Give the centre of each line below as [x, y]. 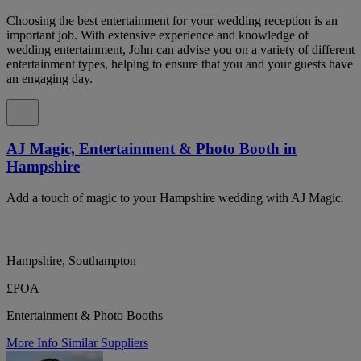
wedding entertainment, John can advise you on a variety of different [180, 49]
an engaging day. [50, 78]
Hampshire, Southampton [71, 260]
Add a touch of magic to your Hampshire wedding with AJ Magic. [175, 197]
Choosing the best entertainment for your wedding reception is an [172, 20]
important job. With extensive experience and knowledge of [158, 35]
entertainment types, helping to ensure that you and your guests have [180, 64]
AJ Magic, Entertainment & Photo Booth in [151, 149]
